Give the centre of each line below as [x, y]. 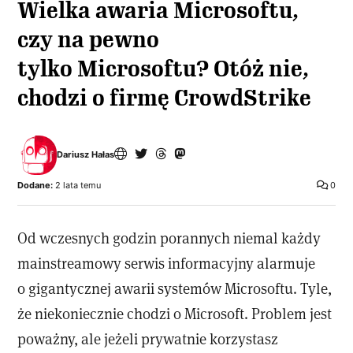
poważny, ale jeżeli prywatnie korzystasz [148, 338]
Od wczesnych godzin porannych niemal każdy [169, 237]
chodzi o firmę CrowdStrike [165, 98]
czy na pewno [89, 39]
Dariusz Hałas [86, 155]
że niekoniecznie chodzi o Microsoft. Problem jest [175, 313]
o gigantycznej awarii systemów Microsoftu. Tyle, [175, 288]
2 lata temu [77, 185]
